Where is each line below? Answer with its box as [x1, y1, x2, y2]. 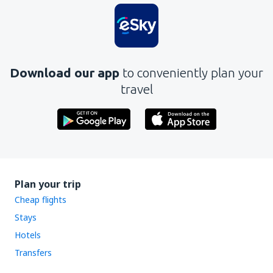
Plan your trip [15, 177, 81, 191]
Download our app [10, 65, 122, 80]
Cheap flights [15, 193, 66, 205]
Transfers [15, 246, 52, 258]
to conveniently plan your [122, 65, 263, 80]
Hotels [15, 229, 41, 241]
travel [120, 81, 153, 96]
